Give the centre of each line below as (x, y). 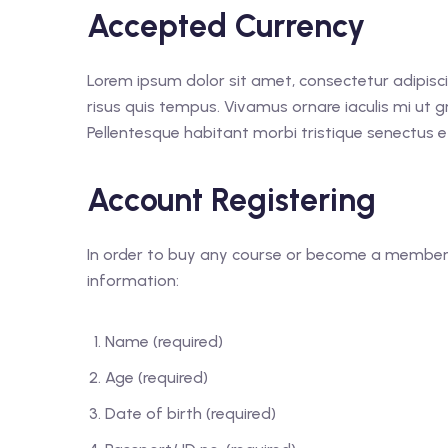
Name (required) (164, 341)
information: (133, 280)
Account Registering (231, 200)
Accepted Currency (226, 26)
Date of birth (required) (190, 413)
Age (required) (156, 377)
